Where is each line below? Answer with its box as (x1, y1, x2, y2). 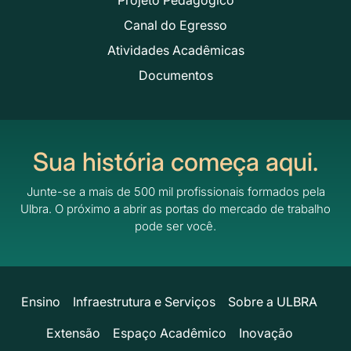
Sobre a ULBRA (228, 293, 317, 309)
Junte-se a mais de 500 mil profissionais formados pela (26, 183, 325, 199)
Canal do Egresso (124, 16, 227, 33)
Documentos (138, 67, 213, 83)
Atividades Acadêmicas (107, 42, 244, 58)
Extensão (45, 324, 100, 341)
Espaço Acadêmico (112, 324, 226, 341)
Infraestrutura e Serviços (73, 293, 215, 309)
